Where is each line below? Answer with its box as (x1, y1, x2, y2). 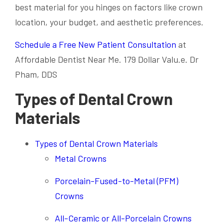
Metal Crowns (55, 153, 107, 164)
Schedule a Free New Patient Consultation (15, 39, 178, 50)
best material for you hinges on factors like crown (15, 1, 203, 12)
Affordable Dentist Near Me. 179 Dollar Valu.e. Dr (15, 54, 199, 65)
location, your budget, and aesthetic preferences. (15, 16, 204, 27)
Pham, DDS (15, 69, 57, 80)
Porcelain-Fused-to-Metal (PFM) (55, 175, 178, 186)
